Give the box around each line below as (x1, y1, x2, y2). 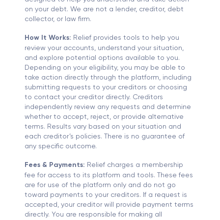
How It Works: (25, 33, 71, 42)
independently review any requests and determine (25, 103, 191, 111)
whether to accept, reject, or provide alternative (25, 112, 184, 121)
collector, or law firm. (25, 15, 91, 23)
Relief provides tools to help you (71, 33, 179, 42)
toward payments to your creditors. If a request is (25, 191, 187, 199)
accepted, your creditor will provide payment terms (25, 200, 193, 209)
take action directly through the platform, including (25, 73, 192, 82)
